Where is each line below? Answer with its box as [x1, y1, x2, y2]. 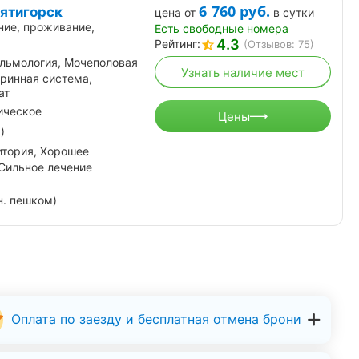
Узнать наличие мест [181, 64, 305, 80]
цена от [155, 6, 196, 20]
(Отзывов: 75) [244, 38, 314, 51]
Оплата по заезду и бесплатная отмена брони [10, 310, 301, 327]
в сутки [273, 6, 315, 20]
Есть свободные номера [155, 22, 288, 36]
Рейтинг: [155, 37, 200, 51]
